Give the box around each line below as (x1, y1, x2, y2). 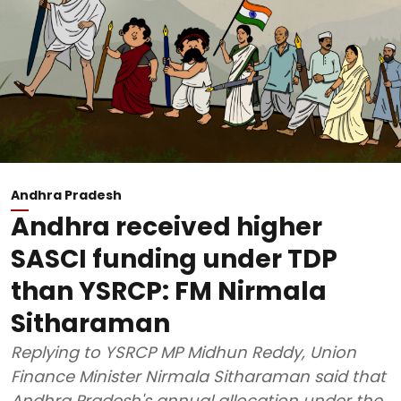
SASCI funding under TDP (11, 242, 337, 277)
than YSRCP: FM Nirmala (11, 274, 327, 309)
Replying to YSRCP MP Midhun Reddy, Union (11, 341, 356, 363)
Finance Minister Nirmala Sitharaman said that (11, 365, 386, 388)
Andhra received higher (11, 209, 322, 244)
